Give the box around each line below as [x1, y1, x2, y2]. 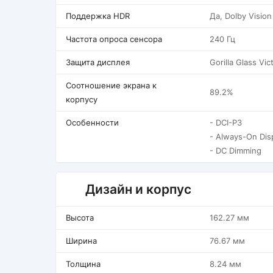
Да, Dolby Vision [210, 11, 272, 21]
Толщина [66, 259, 101, 269]
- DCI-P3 [210, 118, 242, 127]
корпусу [66, 94, 97, 104]
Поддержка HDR [66, 11, 130, 21]
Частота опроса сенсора [66, 34, 162, 44]
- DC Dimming [210, 146, 261, 155]
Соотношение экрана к [66, 80, 157, 90]
